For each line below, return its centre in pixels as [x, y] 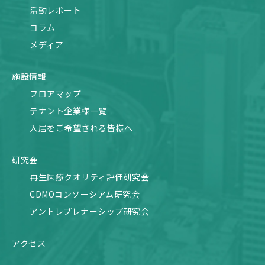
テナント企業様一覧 [68, 110]
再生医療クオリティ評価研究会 [89, 177]
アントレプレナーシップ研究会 [89, 211]
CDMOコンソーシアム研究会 [85, 194]
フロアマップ [55, 93]
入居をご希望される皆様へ [81, 127]
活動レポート [55, 10]
